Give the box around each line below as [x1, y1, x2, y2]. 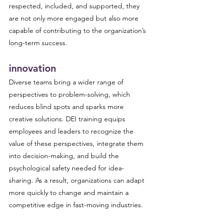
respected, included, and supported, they [9, 1, 141, 10]
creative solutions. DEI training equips [9, 114, 127, 123]
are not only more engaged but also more [9, 14, 140, 23]
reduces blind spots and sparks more [9, 102, 126, 111]
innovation [9, 62, 56, 74]
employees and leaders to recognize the [9, 127, 136, 136]
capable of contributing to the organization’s [9, 26, 148, 35]
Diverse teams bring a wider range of [9, 78, 125, 86]
